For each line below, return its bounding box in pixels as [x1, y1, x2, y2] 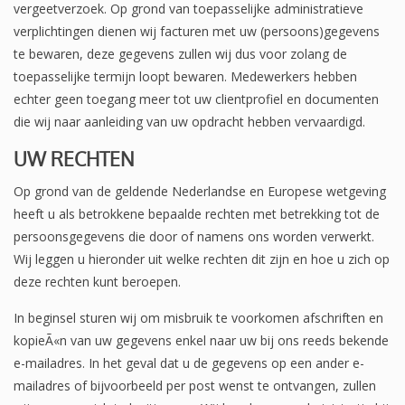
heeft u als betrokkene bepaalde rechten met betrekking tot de [14, 204, 380, 222]
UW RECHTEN [14, 146, 135, 171]
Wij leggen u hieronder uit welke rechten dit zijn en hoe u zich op [14, 250, 390, 268]
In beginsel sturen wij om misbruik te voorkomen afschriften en [14, 308, 383, 326]
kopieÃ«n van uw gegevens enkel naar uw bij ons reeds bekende [14, 331, 389, 349]
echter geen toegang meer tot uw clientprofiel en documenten [14, 89, 379, 108]
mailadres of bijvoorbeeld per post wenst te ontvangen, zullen [14, 376, 376, 394]
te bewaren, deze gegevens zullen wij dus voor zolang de [14, 44, 347, 62]
